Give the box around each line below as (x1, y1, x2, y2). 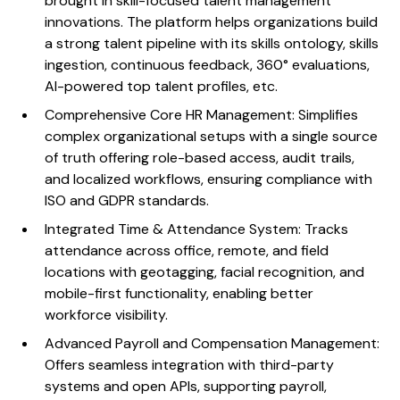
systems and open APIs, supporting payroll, (45, 376, 328, 396)
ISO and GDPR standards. (45, 190, 210, 210)
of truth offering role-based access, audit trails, (45, 147, 355, 167)
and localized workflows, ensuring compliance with (45, 169, 373, 188)
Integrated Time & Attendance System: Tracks (45, 219, 349, 238)
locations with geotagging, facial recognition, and (45, 262, 365, 281)
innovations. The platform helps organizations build (45, 12, 379, 31)
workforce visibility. (45, 304, 169, 324)
